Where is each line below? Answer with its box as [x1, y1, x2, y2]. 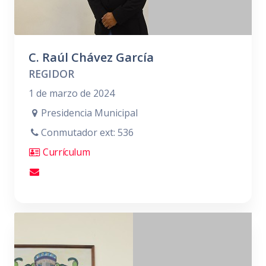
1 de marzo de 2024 [28, 87, 115, 100]
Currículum [40, 145, 90, 159]
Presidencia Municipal [40, 106, 138, 119]
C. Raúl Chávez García [28, 49, 154, 65]
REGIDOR [28, 66, 74, 81]
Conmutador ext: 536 [40, 126, 134, 139]
